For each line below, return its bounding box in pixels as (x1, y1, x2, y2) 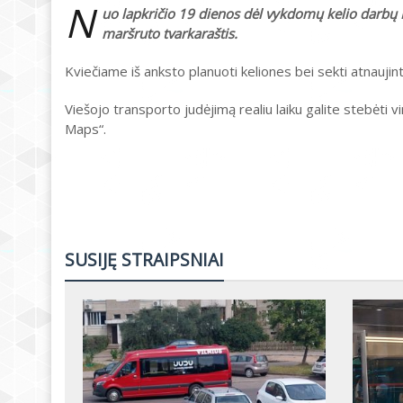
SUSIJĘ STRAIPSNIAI (65, 247, 224, 272)
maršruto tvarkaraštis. (102, 24, 237, 42)
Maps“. (65, 120, 106, 138)
